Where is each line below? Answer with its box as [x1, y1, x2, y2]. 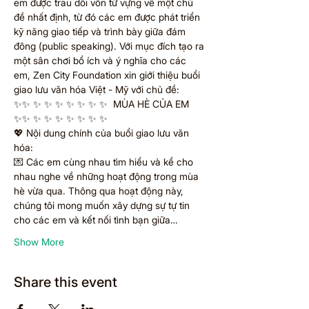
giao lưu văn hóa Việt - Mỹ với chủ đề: [14, 83, 179, 95]
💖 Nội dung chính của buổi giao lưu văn [14, 127, 192, 139]
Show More [14, 236, 64, 248]
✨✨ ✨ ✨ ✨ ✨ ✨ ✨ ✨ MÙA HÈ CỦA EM [14, 98, 192, 110]
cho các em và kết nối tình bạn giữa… [14, 214, 178, 226]
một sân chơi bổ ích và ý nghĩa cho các [14, 54, 189, 66]
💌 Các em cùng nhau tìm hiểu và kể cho [14, 156, 196, 168]
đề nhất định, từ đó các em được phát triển [14, 11, 203, 23]
